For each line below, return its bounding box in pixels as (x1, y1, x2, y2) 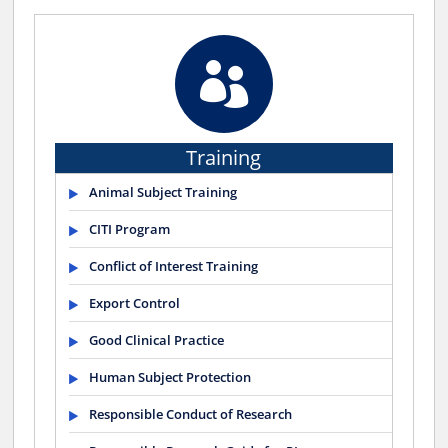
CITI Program (89, 219, 171, 238)
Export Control (89, 293, 181, 312)
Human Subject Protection (89, 367, 252, 386)
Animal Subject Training (89, 182, 238, 201)
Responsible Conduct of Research (89, 404, 293, 423)
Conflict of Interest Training (89, 256, 259, 275)
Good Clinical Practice (89, 330, 225, 349)
